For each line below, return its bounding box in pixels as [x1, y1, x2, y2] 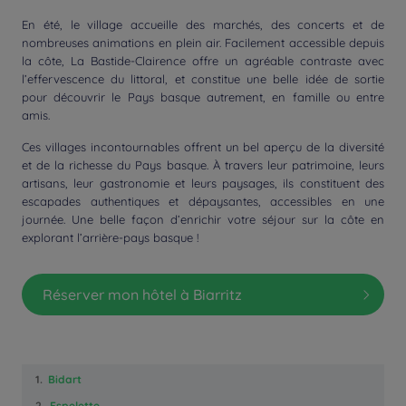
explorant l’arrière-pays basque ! [22, 230, 198, 246]
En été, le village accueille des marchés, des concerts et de [22, 17, 384, 33]
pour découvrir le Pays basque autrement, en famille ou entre [22, 90, 384, 105]
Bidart [48, 372, 82, 387]
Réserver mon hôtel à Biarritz [43, 285, 242, 304]
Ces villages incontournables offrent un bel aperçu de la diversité [22, 140, 384, 155]
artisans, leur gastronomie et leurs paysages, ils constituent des [22, 176, 384, 191]
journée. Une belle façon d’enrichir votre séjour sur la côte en [22, 212, 384, 227]
